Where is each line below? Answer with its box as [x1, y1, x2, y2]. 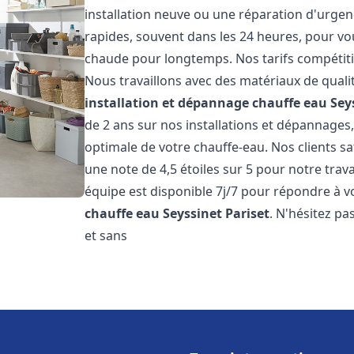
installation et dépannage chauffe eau [85, 94, 328, 111]
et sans [85, 227, 128, 244]
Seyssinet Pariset [163, 205, 270, 222]
